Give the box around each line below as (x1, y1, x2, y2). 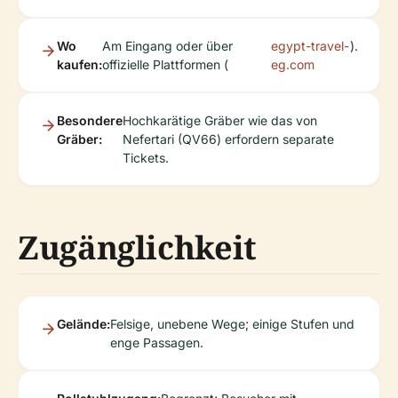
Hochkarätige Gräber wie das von (123, 113, 317, 128)
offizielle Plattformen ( (102, 57, 228, 72)
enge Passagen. (110, 335, 203, 350)
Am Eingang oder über (102, 38, 233, 53)
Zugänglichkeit (18, 226, 257, 269)
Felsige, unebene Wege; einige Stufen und (110, 316, 354, 331)
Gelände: (57, 316, 110, 331)
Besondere (57, 113, 123, 128)
